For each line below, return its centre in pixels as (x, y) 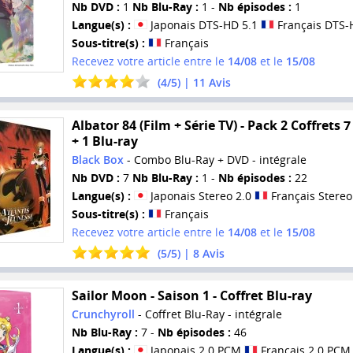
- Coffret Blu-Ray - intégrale (208, 314)
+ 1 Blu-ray (104, 141)
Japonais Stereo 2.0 (201, 195)
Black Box (97, 159)
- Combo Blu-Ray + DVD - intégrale (215, 159)
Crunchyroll (103, 314)
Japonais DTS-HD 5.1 (204, 24)
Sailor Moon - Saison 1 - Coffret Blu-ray (191, 296)
